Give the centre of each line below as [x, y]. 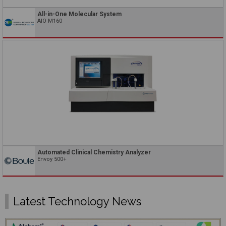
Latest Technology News [77, 202]
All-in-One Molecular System [79, 14]
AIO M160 [50, 21]
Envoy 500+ [52, 159]
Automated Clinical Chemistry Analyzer [94, 152]
